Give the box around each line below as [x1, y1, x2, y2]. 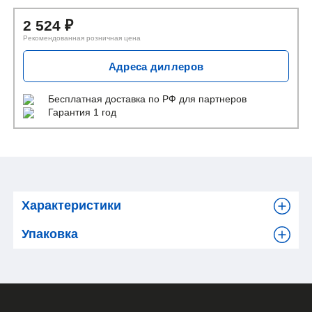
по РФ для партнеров [148, 93, 247, 105]
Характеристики [22, 198, 122, 213]
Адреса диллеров [108, 60, 204, 72]
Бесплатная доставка [48, 93, 149, 105]
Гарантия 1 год [48, 107, 117, 118]
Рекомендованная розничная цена [23, 34, 141, 42]
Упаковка [22, 227, 79, 242]
